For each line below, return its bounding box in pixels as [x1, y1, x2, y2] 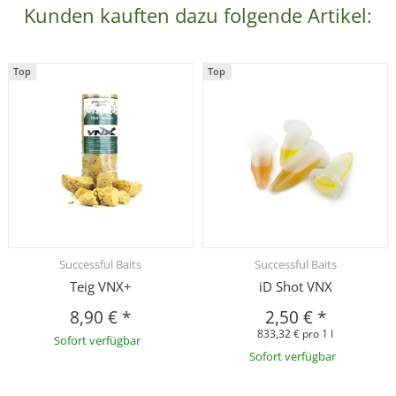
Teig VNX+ [69, 277, 132, 295]
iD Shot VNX [258, 277, 332, 295]
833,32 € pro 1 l [257, 325, 334, 341]
